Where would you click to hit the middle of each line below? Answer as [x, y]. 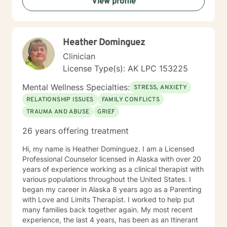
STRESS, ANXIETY [160, 88]
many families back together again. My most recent [107, 210]
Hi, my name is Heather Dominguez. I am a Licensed [108, 149]
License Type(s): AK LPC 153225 [125, 68]
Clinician [79, 56]
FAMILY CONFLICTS [131, 100]
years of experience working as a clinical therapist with [113, 169]
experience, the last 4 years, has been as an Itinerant [110, 220]
